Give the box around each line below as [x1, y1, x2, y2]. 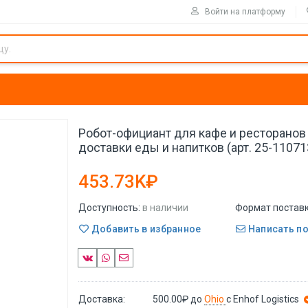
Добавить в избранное [89, 223, 201, 234]
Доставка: [78, 293, 125, 305]
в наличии [142, 202, 188, 213]
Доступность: [78, 202, 140, 213]
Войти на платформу [205, 6, 285, 16]
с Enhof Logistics [226, 293, 300, 305]
